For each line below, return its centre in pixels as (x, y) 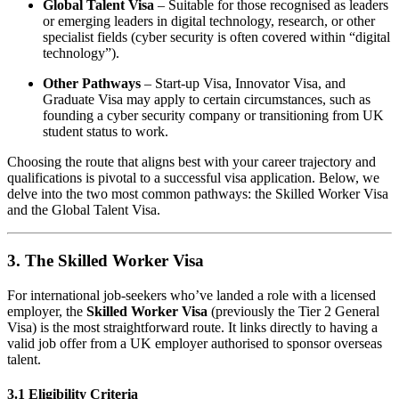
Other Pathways (92, 84)
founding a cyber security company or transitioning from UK (213, 116)
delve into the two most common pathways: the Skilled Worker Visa (198, 194)
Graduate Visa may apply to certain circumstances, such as (207, 100)
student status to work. (106, 132)
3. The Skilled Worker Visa (106, 260)
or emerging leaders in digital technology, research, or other (209, 21)
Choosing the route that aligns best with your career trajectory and (191, 162)
